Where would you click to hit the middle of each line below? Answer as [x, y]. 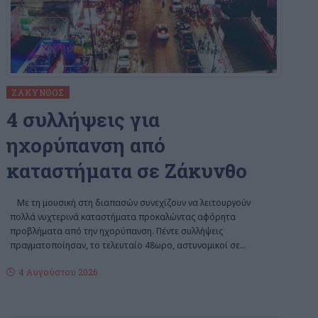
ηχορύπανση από [86, 145]
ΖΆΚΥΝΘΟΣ [38, 92]
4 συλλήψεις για [83, 119]
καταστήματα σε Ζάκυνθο [127, 170]
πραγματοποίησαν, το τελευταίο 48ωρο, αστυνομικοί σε [125, 245]
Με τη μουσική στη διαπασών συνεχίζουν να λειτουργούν [134, 202]
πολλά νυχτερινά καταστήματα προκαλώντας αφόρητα [123, 216]
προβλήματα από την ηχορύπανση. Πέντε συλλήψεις [117, 231]
